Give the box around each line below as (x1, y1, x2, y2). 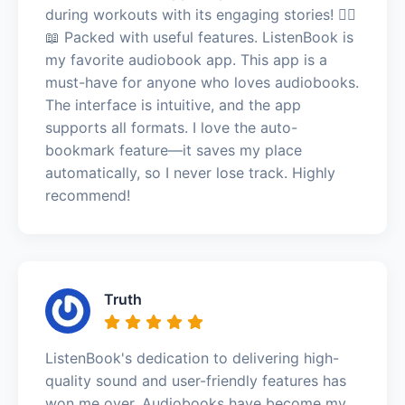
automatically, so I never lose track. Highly (45, 163, 335, 182)
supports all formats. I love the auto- (45, 118, 297, 137)
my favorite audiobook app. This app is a (45, 50, 327, 69)
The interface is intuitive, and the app (45, 95, 301, 114)
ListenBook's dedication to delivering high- (45, 348, 339, 367)
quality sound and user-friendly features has (45, 371, 346, 390)
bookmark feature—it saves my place (45, 140, 302, 159)
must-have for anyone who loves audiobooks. (45, 72, 359, 91)
